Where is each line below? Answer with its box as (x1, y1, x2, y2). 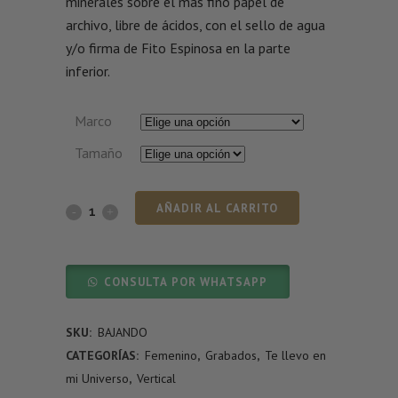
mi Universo (66, 370, 129, 387)
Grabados (205, 347, 257, 364)
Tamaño (75, 144, 123, 163)
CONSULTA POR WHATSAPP (104, 274, 268, 290)
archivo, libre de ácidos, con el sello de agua (66, 16, 325, 35)
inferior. (66, 62, 110, 81)
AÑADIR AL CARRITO (156, 200, 278, 216)
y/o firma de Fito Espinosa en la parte (66, 39, 291, 58)
